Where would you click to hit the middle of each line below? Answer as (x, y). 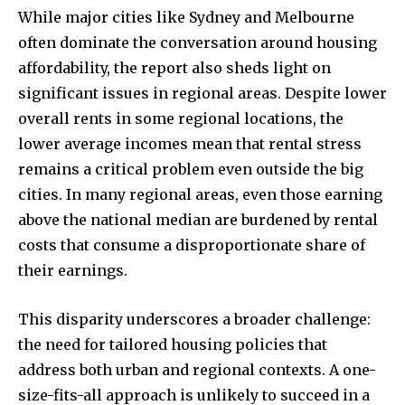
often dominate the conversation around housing (198, 43)
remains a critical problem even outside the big (191, 170)
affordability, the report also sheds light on (174, 68)
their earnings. (73, 271)
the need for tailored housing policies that (173, 345)
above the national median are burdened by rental (198, 220)
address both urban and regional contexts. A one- (197, 370)
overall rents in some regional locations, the (181, 119)
